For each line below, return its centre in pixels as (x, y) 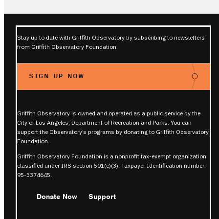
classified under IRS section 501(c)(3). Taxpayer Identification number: (111, 165)
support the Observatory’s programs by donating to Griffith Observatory (113, 131)
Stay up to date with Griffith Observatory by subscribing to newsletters (111, 37)
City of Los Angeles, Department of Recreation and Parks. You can (104, 122)
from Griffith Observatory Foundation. (67, 46)
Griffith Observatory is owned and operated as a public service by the (109, 113)
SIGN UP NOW (57, 77)
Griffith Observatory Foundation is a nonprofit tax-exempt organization (112, 156)
